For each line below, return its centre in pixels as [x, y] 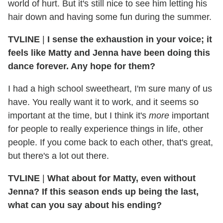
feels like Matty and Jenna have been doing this [109, 53]
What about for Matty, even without [121, 178]
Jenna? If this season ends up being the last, [103, 192]
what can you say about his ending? [85, 205]
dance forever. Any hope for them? [82, 66]
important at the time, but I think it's [78, 116]
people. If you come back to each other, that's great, [111, 143]
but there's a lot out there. [58, 156]
